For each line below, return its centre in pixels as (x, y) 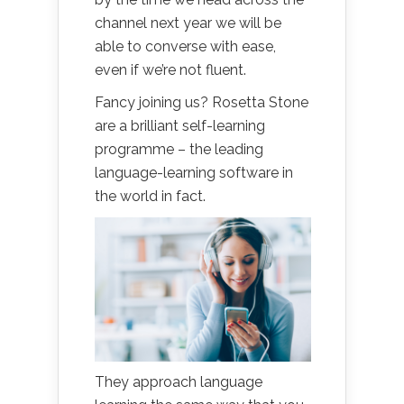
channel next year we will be (188, 23)
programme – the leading (179, 149)
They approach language (179, 381)
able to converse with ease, (185, 46)
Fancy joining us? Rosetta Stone (202, 102)
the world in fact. (150, 196)
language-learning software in (194, 172)
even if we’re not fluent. (170, 69)
